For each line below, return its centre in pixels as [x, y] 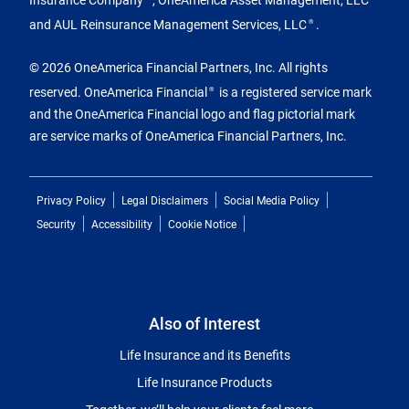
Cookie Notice [202, 223]
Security [56, 223]
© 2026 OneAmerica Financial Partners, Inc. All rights [178, 68]
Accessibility [122, 223]
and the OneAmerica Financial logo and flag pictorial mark [192, 113]
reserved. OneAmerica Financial [118, 91]
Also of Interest [204, 323]
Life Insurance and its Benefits [204, 354]
